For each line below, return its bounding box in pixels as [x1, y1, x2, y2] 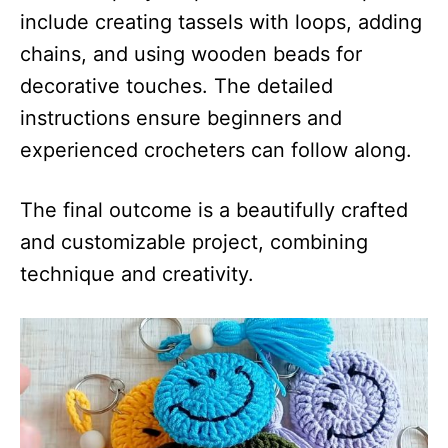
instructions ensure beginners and [20, 105, 342, 130]
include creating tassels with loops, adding [20, 9, 422, 34]
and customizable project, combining [20, 229, 368, 254]
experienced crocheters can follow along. [20, 137, 412, 162]
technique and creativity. [20, 261, 254, 286]
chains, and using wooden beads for [20, 41, 362, 66]
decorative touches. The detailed [20, 73, 333, 98]
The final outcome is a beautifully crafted [20, 197, 408, 222]
